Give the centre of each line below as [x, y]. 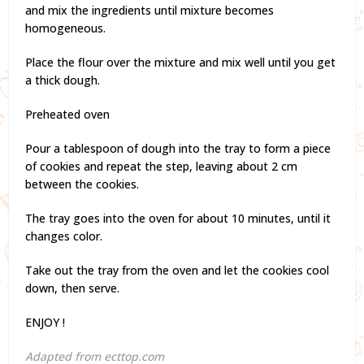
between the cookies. [82, 184]
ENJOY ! [45, 322]
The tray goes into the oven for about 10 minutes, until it [178, 218]
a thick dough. [63, 80]
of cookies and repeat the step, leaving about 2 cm [162, 166]
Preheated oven [68, 114]
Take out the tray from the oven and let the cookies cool [178, 270]
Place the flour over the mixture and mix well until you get [181, 62]
